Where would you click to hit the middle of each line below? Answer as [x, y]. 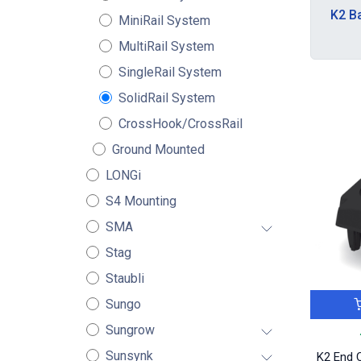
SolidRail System [166, 98]
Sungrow [130, 330]
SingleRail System [170, 72]
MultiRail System [166, 46]
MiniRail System [164, 21]
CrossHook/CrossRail [180, 124]
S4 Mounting [141, 201]
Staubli [124, 278]
